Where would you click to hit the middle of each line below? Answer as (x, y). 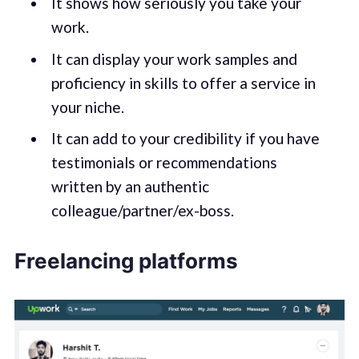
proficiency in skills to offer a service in (183, 83)
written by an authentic (130, 187)
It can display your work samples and (174, 58)
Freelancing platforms (126, 260)
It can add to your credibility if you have (185, 139)
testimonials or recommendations (164, 163)
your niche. (87, 107)
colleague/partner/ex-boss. (142, 211)
